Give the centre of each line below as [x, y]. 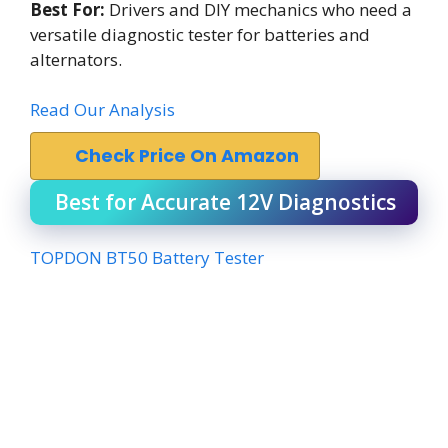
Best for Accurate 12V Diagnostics [225, 202]
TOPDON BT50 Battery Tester [147, 257]
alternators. [76, 59]
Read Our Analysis [102, 109]
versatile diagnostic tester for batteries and [200, 34]
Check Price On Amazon [187, 156]
